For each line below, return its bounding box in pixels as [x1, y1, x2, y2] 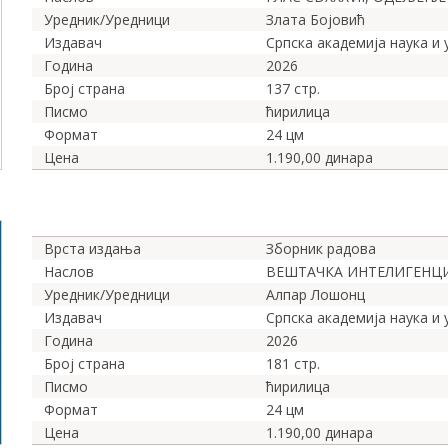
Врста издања [44, 238, 141, 258]
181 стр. [266, 353, 320, 373]
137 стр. [266, 78, 320, 98]
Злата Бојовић [266, 9, 365, 29]
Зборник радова [266, 238, 376, 258]
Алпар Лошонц [266, 284, 365, 304]
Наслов [44, 261, 94, 281]
